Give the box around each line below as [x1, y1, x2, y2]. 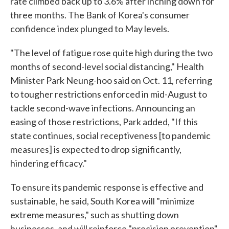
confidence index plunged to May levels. [10, 23, 169, 34]
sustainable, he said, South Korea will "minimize [10, 195, 195, 207]
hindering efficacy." [10, 157, 87, 169]
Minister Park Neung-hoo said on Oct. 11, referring [10, 75, 212, 86]
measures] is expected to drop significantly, [10, 144, 181, 155]
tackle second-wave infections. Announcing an [10, 102, 195, 113]
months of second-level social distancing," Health [10, 61, 204, 72]
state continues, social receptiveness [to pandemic [10, 130, 211, 141]
